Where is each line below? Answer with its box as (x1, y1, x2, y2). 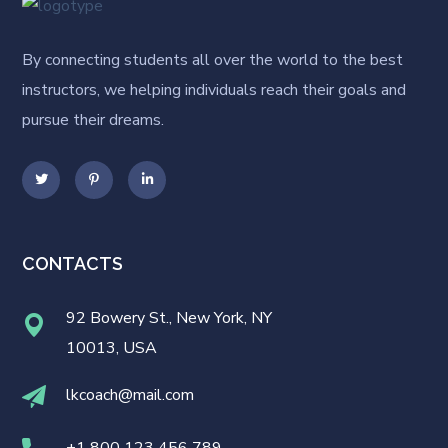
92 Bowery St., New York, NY (66, 306, 273, 329)
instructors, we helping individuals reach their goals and (22, 78, 407, 101)
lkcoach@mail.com (66, 383, 195, 406)
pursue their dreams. (22, 108, 165, 131)
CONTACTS (22, 252, 124, 274)
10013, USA (66, 336, 158, 359)
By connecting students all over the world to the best (22, 48, 404, 71)
